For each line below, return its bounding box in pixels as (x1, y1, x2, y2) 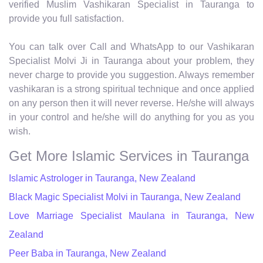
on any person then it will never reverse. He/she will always (9, 97, 254, 108)
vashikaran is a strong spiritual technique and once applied (9, 83, 254, 94)
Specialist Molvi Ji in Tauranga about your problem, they (9, 55, 254, 66)
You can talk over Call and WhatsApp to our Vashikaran (9, 41, 254, 52)
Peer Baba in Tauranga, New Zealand (9, 248, 166, 258)
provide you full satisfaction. (9, 13, 124, 23)
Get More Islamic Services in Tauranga (9, 147, 249, 164)
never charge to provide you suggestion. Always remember (9, 69, 254, 80)
